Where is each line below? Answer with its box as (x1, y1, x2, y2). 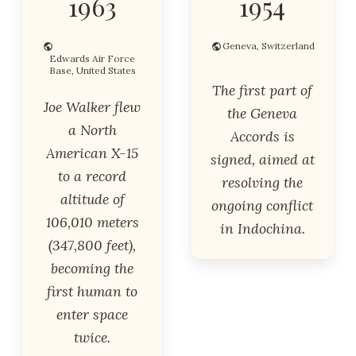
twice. (74, 328, 110, 346)
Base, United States (48, 64, 136, 76)
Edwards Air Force (49, 52, 135, 64)
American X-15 (46, 144, 138, 162)
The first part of (212, 81, 312, 99)
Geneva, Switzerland (222, 40, 315, 52)
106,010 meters (45, 213, 139, 231)
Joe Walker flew (44, 98, 141, 116)
